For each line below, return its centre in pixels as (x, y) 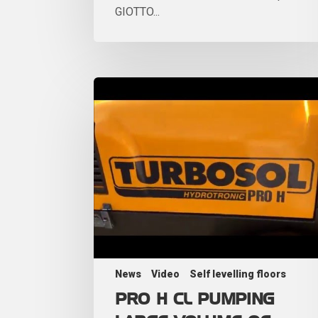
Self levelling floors (238, 274)
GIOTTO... (137, 11)
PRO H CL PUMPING (195, 299)
